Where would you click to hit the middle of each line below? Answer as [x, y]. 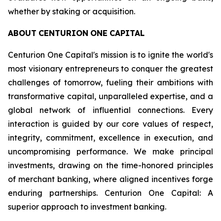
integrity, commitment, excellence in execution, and [110, 138]
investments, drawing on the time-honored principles [110, 165]
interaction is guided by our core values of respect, [110, 124]
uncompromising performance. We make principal [110, 151]
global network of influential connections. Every [110, 110]
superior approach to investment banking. [87, 207]
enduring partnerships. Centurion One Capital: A [110, 193]
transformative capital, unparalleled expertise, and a [110, 96]
